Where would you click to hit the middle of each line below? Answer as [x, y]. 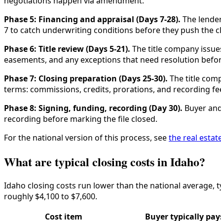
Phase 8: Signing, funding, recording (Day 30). [93, 108]
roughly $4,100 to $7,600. [51, 197]
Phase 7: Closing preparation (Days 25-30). [86, 79]
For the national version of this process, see [86, 138]
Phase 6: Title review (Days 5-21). [67, 49]
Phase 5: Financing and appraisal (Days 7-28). [92, 19]
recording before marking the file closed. [81, 119]
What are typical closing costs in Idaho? [105, 162]
